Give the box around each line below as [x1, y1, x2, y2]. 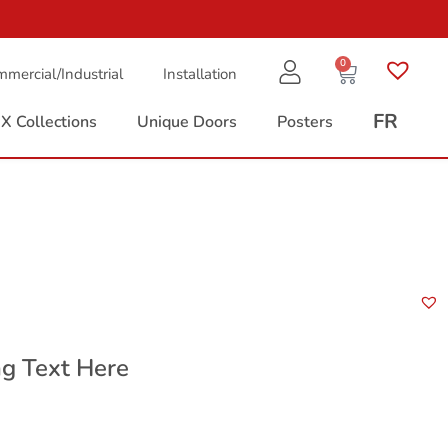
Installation [163, 64, 237, 84]
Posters [277, 111, 333, 133]
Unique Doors [137, 111, 237, 133]
